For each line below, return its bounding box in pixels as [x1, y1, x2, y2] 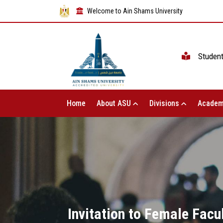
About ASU [96, 99, 133, 109]
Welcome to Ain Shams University [87, 6, 183, 15]
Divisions [149, 99, 181, 109]
